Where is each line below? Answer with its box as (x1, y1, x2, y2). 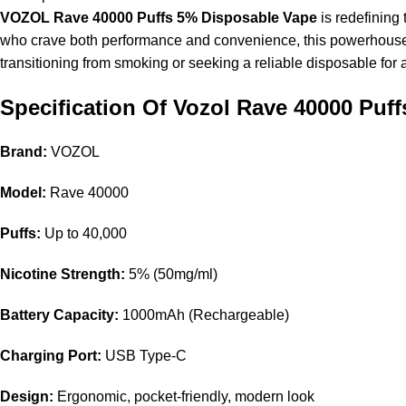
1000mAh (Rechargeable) (119, 307, 289, 324)
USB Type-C (101, 348, 187, 364)
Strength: (57, 266, 125, 283)
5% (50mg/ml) (125, 266, 217, 283)
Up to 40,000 (41, 226, 127, 242)
